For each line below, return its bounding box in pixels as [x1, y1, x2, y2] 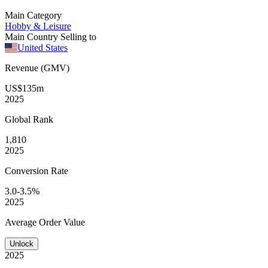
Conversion [5, 165, 51, 176]
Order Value [39, 217, 85, 227]
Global [5, 114, 33, 124]
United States [17, 42, 68, 53]
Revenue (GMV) [5, 62, 69, 73]
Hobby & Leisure [5, 20, 71, 31]
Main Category [5, 10, 62, 20]
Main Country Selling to [5, 31, 96, 42]
